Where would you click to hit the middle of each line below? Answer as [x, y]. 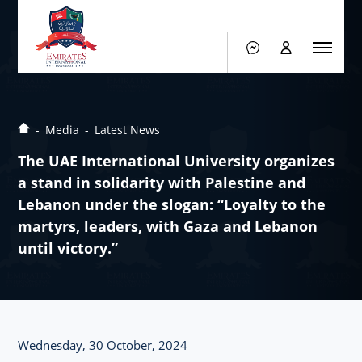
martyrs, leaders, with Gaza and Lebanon [168, 226]
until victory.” [68, 248]
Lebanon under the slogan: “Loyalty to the [172, 204]
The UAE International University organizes [177, 161]
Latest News [128, 130]
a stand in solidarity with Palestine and [162, 183]
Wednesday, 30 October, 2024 [103, 345]
